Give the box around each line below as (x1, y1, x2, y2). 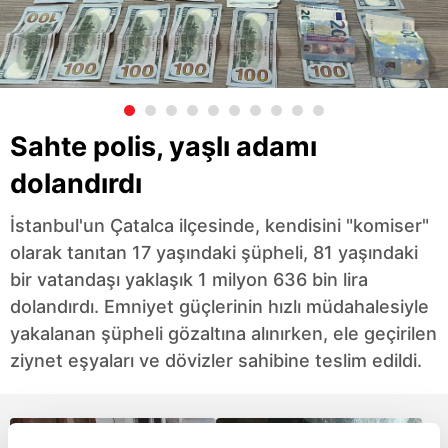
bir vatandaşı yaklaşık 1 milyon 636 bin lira (10, 269, 368, 290)
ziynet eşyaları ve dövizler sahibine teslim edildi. (10, 350, 422, 371)
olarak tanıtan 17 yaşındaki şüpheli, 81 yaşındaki (10, 242, 418, 263)
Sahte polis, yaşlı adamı (10, 130, 317, 163)
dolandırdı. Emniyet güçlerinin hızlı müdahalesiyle (10, 296, 429, 317)
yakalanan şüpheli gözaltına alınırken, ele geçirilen (10, 323, 437, 344)
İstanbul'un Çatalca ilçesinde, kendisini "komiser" (10, 215, 429, 236)
